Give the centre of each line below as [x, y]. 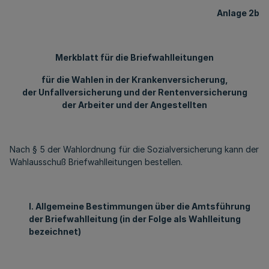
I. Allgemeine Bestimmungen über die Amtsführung [140, 206]
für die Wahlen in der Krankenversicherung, [134, 80]
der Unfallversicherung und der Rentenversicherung [134, 92]
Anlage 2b [238, 13]
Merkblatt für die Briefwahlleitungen [134, 57]
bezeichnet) [55, 231]
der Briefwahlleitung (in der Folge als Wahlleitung [135, 219]
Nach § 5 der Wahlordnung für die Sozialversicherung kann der [134, 149]
